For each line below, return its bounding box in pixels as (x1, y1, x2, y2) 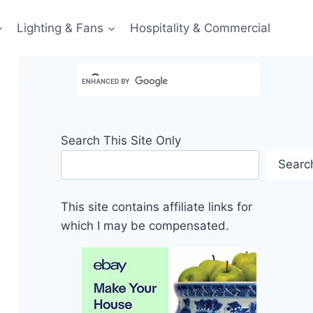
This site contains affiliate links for (60, 199, 252, 214)
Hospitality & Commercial (129, 20, 270, 35)
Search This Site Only (60, 133, 181, 147)
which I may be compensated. (60, 218, 229, 233)
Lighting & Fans (17, 20, 104, 35)
